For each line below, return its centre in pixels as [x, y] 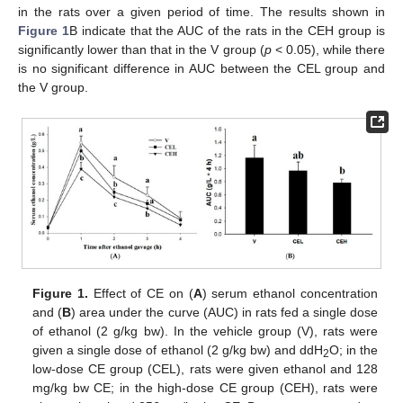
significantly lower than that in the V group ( [141, 50]
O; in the [353, 350]
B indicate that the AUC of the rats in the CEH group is [227, 31]
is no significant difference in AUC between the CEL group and [201, 69]
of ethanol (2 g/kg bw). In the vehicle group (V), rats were [205, 331]
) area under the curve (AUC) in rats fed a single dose [224, 313]
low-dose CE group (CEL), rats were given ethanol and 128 [205, 369]
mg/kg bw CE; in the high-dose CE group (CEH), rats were [205, 388]
